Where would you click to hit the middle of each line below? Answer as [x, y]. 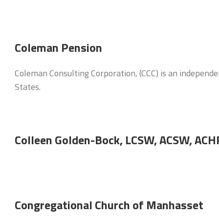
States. [28, 87]
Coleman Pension [58, 47]
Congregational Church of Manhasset [109, 205]
